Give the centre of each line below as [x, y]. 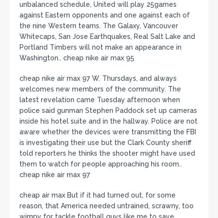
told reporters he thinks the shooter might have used [107, 153]
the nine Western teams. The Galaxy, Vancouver [99, 26]
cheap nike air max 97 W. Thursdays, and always [98, 78]
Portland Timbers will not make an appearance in [100, 47]
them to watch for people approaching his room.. [101, 164]
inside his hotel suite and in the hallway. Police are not [109, 121]
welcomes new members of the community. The [100, 89]
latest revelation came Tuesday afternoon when [100, 100]
